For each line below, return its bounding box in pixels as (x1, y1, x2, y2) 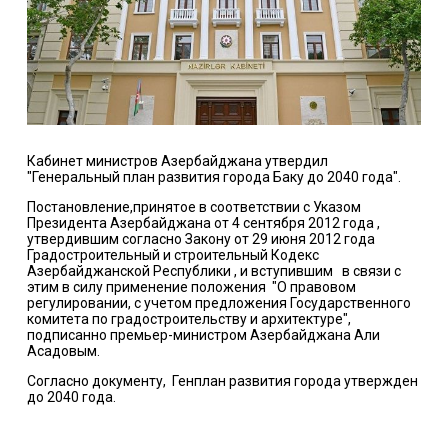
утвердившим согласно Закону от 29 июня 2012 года (26, 230, 375, 247)
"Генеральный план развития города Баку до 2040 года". (26, 168, 401, 185)
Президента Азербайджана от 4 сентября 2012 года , (26, 214, 380, 231)
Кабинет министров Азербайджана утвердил (26, 152, 328, 169)
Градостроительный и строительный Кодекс (26, 246, 319, 263)
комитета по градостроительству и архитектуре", (26, 310, 351, 327)
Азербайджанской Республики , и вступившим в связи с (26, 262, 401, 279)
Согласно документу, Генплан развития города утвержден (26, 372, 418, 389)
